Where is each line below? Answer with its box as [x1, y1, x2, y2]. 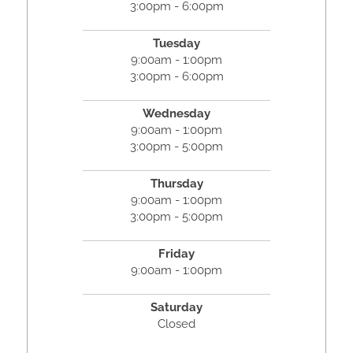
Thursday [150, 176, 203, 191]
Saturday [150, 299, 203, 314]
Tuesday [153, 35, 200, 50]
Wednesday [143, 106, 210, 121]
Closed [158, 316, 195, 331]
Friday [158, 246, 195, 261]
